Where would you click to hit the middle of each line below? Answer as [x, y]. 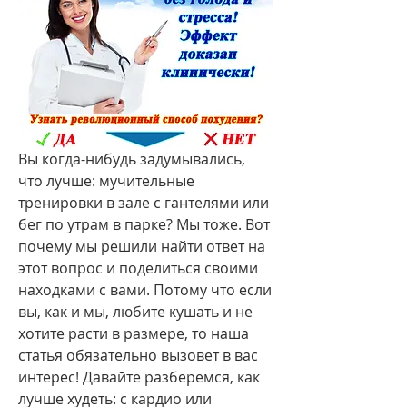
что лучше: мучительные [106, 180]
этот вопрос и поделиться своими [138, 268]
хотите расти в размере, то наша [134, 333]
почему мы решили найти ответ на [142, 246]
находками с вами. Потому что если [145, 289]
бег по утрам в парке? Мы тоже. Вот [144, 224]
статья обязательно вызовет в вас [138, 355]
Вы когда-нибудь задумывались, [132, 159]
